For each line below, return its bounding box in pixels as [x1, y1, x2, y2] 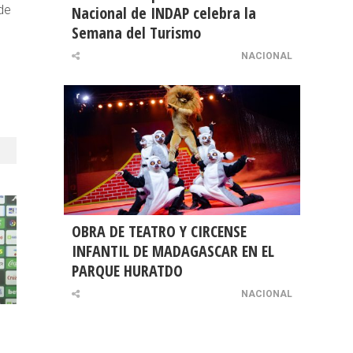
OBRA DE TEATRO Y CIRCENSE [72, 221, 247, 243]
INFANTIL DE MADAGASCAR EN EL [72, 240, 274, 262]
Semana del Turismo [72, 22, 201, 44]
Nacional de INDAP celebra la [72, 2, 256, 24]
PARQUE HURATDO [72, 260, 183, 282]
